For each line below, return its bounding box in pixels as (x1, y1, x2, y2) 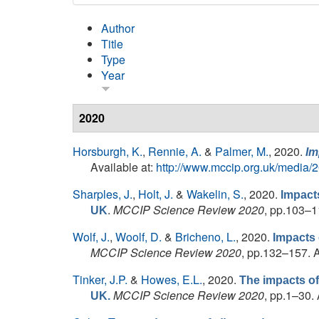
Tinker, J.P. (73, 271, 127, 288)
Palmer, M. (215, 143, 268, 159)
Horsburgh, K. (73, 143, 142, 159)
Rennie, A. (148, 143, 202, 159)
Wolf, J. (73, 229, 110, 245)
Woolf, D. (115, 229, 162, 245)
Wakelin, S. (187, 186, 244, 202)
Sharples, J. (73, 186, 132, 202)
